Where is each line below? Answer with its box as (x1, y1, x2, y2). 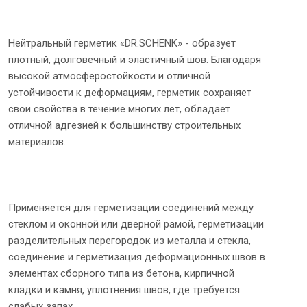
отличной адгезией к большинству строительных (8, 119, 241, 132)
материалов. (8, 135, 66, 148)
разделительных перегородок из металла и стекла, (8, 234, 251, 247)
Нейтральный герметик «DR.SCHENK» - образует (8, 36, 236, 49)
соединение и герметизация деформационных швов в (8, 250, 265, 263)
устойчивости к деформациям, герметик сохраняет (8, 86, 251, 99)
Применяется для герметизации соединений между (8, 201, 254, 214)
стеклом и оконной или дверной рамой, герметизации (8, 217, 264, 230)
